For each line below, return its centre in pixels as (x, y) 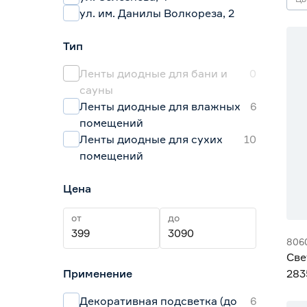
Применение (98, 273)
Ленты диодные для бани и (153, 73)
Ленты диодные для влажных (160, 106)
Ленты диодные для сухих (151, 139)
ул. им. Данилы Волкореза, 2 (157, 13)
